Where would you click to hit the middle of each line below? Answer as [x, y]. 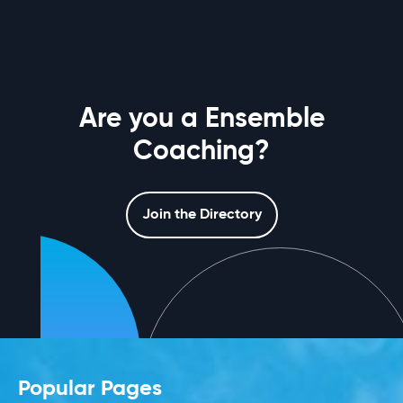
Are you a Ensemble [201, 120]
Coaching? [201, 152]
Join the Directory [201, 215]
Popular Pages [90, 388]
